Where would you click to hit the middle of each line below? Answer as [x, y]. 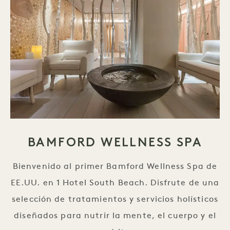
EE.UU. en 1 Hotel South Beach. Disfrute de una [115, 183]
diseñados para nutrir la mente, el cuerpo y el [115, 216]
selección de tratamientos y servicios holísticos [115, 200]
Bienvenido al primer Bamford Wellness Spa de [115, 167]
